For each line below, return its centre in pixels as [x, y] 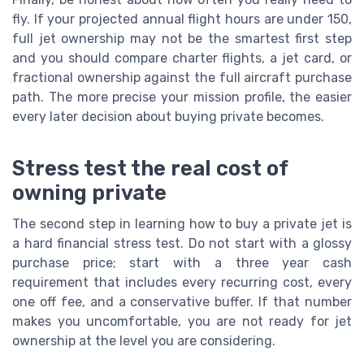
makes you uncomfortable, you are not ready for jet [182, 321]
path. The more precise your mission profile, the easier [182, 97]
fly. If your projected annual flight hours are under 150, [182, 19]
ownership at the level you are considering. [144, 340]
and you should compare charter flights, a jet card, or [182, 58]
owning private [89, 192]
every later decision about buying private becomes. [168, 116]
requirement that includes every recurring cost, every [182, 282]
